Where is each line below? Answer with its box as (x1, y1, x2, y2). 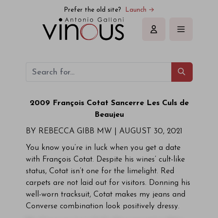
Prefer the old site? (64, 7, 121, 13)
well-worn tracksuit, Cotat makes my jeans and (25, 191, 185, 199)
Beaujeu (94, 111, 124, 119)
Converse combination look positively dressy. (25, 202, 182, 210)
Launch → (125, 7, 154, 13)
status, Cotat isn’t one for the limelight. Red (25, 167, 174, 175)
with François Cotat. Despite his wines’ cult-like (25, 156, 185, 163)
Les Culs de (146, 99, 189, 107)
